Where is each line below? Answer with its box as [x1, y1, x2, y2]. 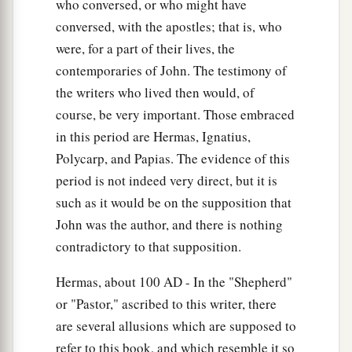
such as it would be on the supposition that [56, 193, 291, 212]
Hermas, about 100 [56, 273, 163, 291]
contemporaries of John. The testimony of [56, 61, 287, 80]
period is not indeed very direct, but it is [56, 171, 277, 190]
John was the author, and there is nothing [56, 215, 283, 234]
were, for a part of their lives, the [56, 39, 235, 58]
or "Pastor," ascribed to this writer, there [56, 295, 277, 313]
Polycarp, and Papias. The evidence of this [56, 149, 290, 168]
